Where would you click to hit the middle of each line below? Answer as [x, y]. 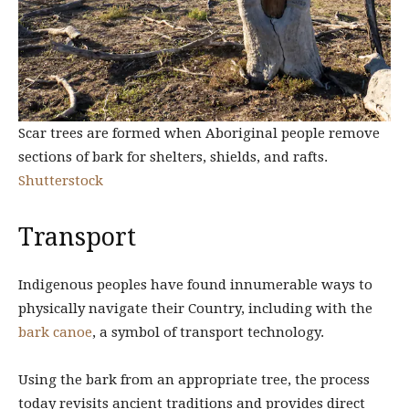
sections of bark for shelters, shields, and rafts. [173, 157]
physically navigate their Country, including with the [195, 309]
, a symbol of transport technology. [208, 333]
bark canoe [55, 333]
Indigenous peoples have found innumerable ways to [195, 285]
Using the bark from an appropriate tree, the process [194, 380]
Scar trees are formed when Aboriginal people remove [199, 134]
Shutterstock [61, 181]
